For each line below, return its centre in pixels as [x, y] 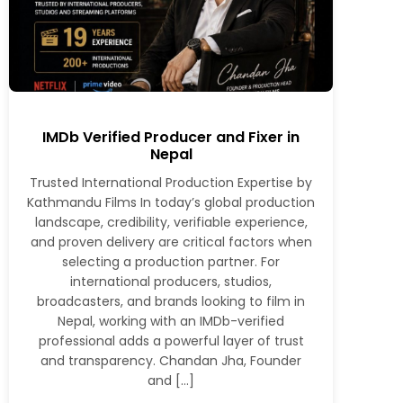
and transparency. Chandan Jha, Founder [171, 360]
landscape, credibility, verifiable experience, [171, 222]
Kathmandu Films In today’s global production [171, 202]
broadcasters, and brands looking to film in [171, 301]
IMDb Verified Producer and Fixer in [171, 137]
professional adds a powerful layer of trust [171, 340]
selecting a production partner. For [171, 261]
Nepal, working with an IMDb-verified [171, 321]
